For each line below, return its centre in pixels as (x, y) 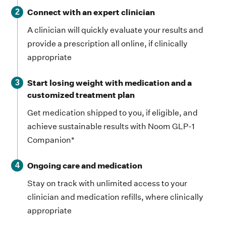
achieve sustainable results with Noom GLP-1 (111, 127)
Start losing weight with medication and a (110, 83)
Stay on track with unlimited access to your (107, 184)
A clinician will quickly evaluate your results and (116, 30)
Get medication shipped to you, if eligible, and (113, 113)
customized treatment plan (81, 95)
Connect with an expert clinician (91, 12)
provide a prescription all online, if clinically (108, 44)
